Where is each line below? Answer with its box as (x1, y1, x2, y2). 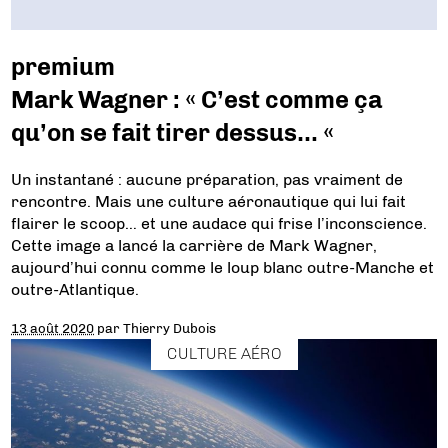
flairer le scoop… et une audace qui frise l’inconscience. (11, 213, 428, 233)
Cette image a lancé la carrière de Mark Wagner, (11, 235, 378, 255)
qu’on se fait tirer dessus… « (11, 117, 340, 147)
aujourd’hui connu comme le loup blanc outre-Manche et (11, 257, 435, 277)
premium (11, 51, 116, 81)
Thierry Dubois (123, 319, 217, 336)
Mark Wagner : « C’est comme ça (11, 84, 383, 114)
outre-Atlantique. (11, 279, 140, 299)
